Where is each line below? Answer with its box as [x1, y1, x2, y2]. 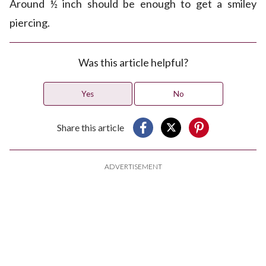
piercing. [9, 16, 50, 30]
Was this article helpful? [78, 56, 188, 69]
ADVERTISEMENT [104, 162, 162, 172]
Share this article [57, 122, 124, 134]
